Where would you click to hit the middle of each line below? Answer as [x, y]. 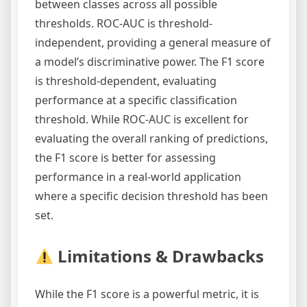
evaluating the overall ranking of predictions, [151, 139]
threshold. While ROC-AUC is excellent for [142, 120]
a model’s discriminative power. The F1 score [150, 62]
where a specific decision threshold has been [151, 196]
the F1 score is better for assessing [125, 158]
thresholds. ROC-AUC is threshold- [124, 24]
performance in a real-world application [138, 177]
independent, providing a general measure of [153, 43]
